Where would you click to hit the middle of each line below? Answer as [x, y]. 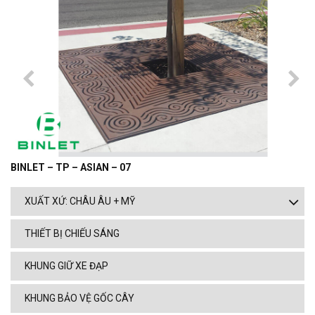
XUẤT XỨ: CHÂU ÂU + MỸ [80, 201]
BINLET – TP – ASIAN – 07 [71, 168]
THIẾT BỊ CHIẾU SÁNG [72, 234]
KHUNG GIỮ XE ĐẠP [66, 266]
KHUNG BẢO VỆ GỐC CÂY [79, 298]
